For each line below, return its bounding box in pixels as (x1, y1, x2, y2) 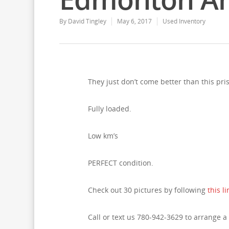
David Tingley (67, 17, 106, 26)
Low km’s (88, 131, 118, 141)
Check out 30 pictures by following (88, 185, 208, 195)
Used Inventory (162, 17, 205, 26)
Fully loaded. (88, 104, 131, 113)
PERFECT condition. (88, 158, 153, 168)
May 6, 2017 (117, 17, 152, 26)
